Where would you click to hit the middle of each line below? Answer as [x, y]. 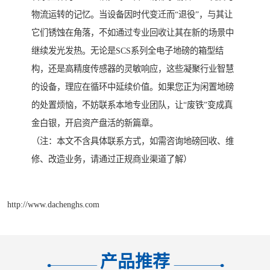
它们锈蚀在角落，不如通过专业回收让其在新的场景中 [133, 33]
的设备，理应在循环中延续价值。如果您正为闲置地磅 [133, 87]
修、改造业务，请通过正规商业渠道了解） [111, 159]
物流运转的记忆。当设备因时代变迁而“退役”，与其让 [132, 15]
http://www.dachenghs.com [53, 204]
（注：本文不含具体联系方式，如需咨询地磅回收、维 [133, 141]
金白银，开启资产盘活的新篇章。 [95, 123]
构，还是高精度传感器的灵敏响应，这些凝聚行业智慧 [133, 69]
